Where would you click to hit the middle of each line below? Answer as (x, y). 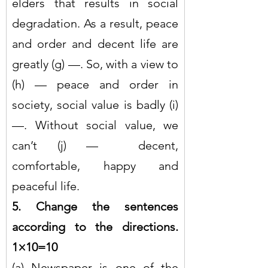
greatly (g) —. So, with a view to (95, 64)
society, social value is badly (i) (95, 104)
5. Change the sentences (95, 206)
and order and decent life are (95, 43)
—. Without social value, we (95, 125)
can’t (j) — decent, (95, 145)
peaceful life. (46, 186)
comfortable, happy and (95, 165)
